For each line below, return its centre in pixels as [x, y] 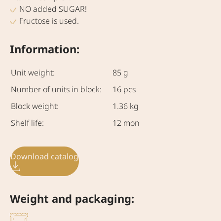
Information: [45, 49]
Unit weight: [33, 73]
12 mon [126, 123]
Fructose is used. [49, 21]
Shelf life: [27, 123]
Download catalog [44, 156]
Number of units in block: [56, 89]
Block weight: [35, 106]
